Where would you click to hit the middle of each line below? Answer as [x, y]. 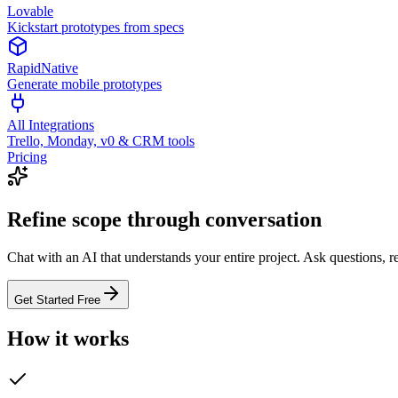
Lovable [30, 11]
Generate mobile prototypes [84, 84]
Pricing [27, 157]
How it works [68, 338]
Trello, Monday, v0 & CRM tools [101, 141]
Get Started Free [57, 299]
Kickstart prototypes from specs [96, 27]
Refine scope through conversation [164, 219]
